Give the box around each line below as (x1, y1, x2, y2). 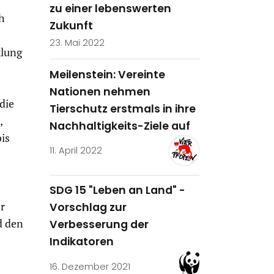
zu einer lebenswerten (50, 1, 171, 17)
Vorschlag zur (50, 200, 127, 215)
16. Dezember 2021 (50, 260, 130, 273)
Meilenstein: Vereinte (50, 67, 165, 82)
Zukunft (50, 18, 93, 34)
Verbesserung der (50, 217, 149, 232)
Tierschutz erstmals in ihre (50, 101, 196, 116)
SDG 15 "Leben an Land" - (50, 183, 185, 198)
